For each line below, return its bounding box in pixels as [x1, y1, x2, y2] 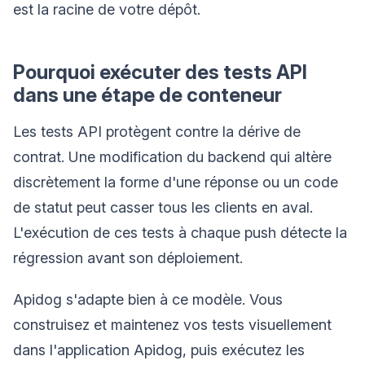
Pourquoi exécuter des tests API [13, 59, 307, 84]
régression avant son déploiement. [13, 248, 243, 266]
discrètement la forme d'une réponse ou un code [13, 173, 338, 191]
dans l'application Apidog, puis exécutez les [13, 341, 305, 358]
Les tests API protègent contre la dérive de [13, 122, 301, 140]
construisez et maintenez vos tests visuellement [13, 315, 332, 333]
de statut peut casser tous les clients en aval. [13, 198, 313, 216]
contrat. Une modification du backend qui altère [13, 147, 332, 165]
